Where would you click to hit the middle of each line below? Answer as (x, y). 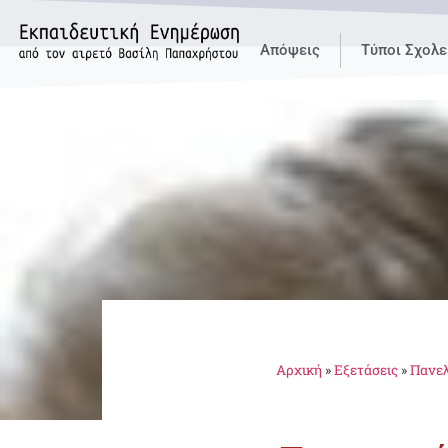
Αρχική (299, 370)
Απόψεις (290, 50)
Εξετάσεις (366, 370)
